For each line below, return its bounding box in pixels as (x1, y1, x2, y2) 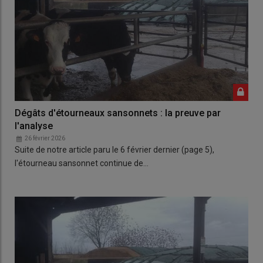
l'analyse (15, 120, 53, 131)
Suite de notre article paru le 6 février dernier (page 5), (15, 144, 214, 154)
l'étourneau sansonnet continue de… (15, 158, 149, 168)
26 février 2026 (25, 134, 65, 141)
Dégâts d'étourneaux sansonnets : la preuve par (15, 107, 221, 119)
